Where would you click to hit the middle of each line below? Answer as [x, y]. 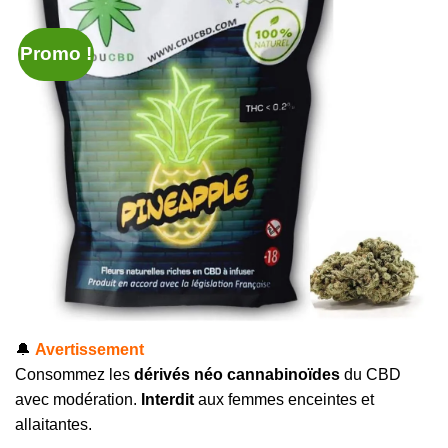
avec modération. [78, 400]
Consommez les [74, 375]
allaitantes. [53, 425]
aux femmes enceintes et [284, 400]
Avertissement [89, 350]
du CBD [370, 375]
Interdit [167, 400]
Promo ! [56, 54]
